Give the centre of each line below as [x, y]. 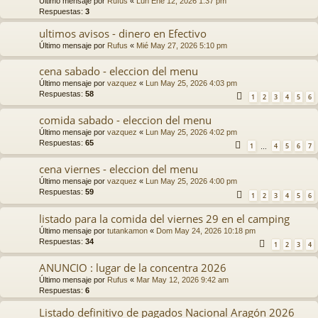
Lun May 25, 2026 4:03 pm [191, 83]
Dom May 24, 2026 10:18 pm [206, 230]
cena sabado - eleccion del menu [119, 71]
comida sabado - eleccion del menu [125, 120]
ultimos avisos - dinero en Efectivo [123, 33]
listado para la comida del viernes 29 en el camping [164, 218]
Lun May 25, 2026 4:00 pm [191, 181]
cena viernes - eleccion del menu [119, 169]
